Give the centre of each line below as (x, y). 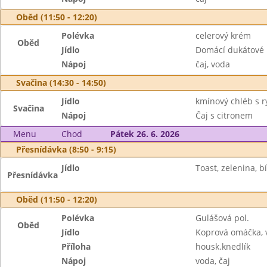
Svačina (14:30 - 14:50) (61, 83)
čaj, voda (212, 64)
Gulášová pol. (222, 218)
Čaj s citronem (224, 115)
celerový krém (223, 35)
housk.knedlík (223, 246)
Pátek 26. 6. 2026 (145, 134)
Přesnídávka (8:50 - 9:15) (66, 149)
